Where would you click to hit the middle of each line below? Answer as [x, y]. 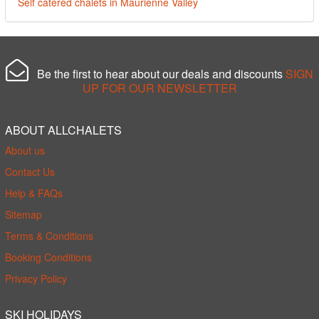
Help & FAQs [34, 193]
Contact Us [30, 171]
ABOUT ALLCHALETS [63, 130]
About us [25, 150]
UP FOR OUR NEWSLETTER [159, 88]
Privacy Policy [36, 278]
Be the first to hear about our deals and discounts [157, 73]
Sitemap [23, 214]
